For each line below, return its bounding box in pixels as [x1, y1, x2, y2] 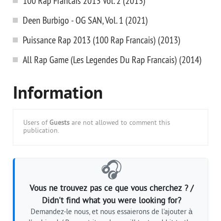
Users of [23, 119, 49, 128]
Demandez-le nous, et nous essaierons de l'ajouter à [30, 208, 192, 218]
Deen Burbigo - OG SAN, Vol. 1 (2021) [23, 14, 148, 27]
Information [13, 83, 103, 106]
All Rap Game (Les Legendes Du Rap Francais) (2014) [23, 53, 202, 66]
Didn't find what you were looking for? [41, 196, 181, 207]
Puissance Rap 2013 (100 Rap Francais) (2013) [23, 34, 181, 46]
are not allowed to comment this [70, 119, 170, 128]
